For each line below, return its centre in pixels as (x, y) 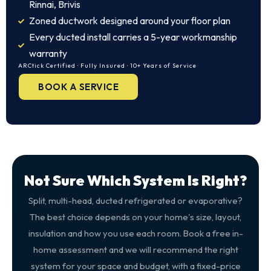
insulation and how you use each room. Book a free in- (135, 233)
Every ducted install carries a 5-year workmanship (133, 37)
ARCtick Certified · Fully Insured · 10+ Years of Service (107, 66)
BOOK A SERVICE (78, 87)
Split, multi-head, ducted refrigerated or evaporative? (135, 201)
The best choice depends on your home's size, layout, (135, 217)
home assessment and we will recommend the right (135, 250)
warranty (48, 53)
